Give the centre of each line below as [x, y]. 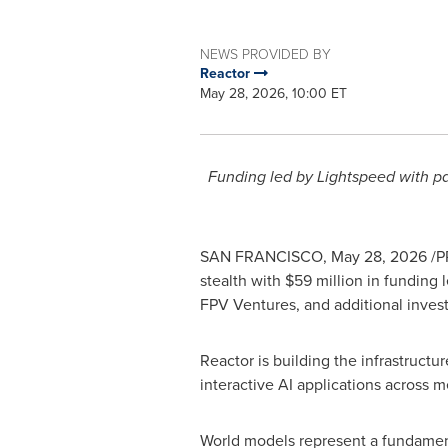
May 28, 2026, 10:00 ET [273, 93]
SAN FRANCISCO [261, 256]
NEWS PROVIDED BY [265, 53]
